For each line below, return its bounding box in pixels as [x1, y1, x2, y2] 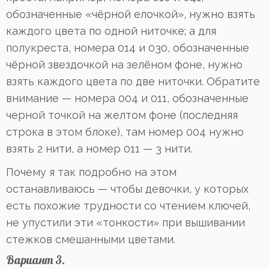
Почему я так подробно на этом [6, 166, 177, 179]
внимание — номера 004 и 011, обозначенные [6, 92, 249, 105]
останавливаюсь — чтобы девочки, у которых [6, 183, 249, 196]
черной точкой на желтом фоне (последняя [6, 109, 238, 122]
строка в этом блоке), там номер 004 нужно [6, 125, 244, 139]
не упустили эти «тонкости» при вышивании [6, 216, 245, 229]
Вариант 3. [6, 253, 65, 268]
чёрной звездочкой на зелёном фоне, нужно [6, 58, 243, 71]
